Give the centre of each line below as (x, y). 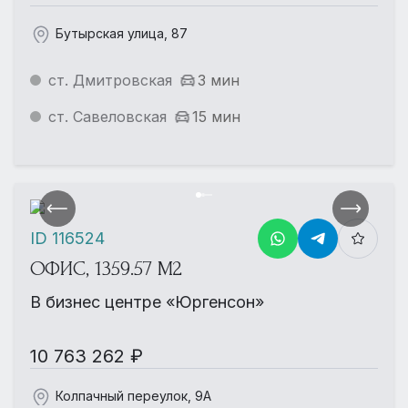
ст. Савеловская (107, 116)
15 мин (216, 116)
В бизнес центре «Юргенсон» (147, 301)
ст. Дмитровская (110, 80)
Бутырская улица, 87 (122, 33)
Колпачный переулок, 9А (133, 395)
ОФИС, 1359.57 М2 (106, 268)
